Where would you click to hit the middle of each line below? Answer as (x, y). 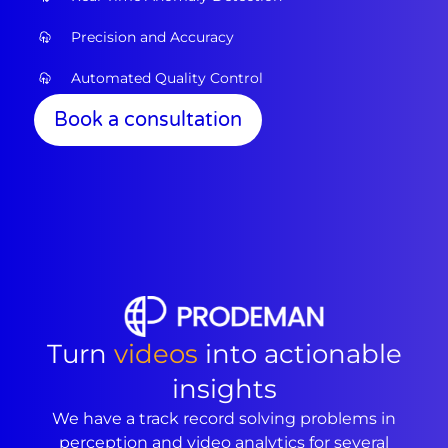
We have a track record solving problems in (224, 419)
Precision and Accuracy (153, 36)
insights (224, 389)
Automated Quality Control (167, 77)
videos (155, 354)
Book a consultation (148, 119)
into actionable (299, 354)
